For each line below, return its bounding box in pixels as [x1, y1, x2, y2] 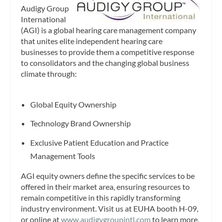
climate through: [21, 69, 77, 79]
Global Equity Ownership [30, 100, 116, 110]
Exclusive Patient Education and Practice [30, 137, 168, 147]
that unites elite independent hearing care [21, 36, 163, 46]
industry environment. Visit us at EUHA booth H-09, [21, 203, 199, 213]
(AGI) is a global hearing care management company [21, 25, 197, 35]
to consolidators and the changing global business [21, 58, 190, 68]
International [21, 14, 66, 24]
